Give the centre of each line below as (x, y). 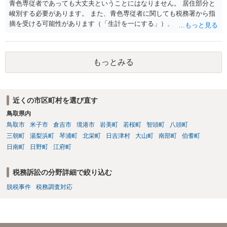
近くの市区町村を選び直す (55, 100)
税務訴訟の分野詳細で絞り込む (62, 172)
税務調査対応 (54, 187)
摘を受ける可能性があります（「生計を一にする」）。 (91, 23)
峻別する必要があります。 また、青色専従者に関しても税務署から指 (112, 13)
